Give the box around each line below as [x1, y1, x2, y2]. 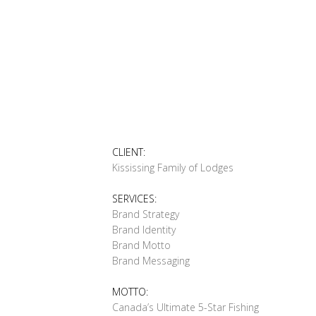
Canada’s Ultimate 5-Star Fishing [111, 300, 259, 314]
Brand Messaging [111, 254, 190, 267]
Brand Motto [111, 238, 171, 252]
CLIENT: [111, 145, 148, 159]
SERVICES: [111, 192, 157, 205]
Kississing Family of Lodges [111, 161, 233, 174]
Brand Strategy [111, 207, 179, 221]
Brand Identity [111, 223, 176, 236]
